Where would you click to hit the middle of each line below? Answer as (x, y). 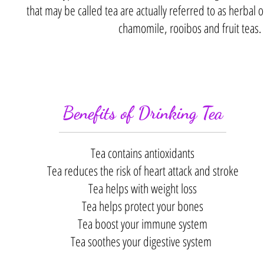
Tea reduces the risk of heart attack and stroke (143, 171)
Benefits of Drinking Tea (143, 113)
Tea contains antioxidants (143, 153)
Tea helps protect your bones (143, 206)
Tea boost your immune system (143, 224)
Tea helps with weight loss (143, 188)
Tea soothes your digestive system (143, 241)
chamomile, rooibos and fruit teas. (190, 28)
